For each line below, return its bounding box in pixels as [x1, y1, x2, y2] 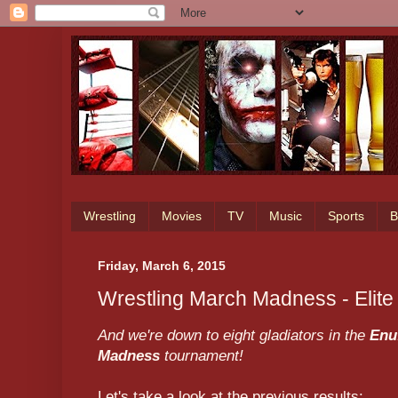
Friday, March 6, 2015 [98, 258, 226, 273]
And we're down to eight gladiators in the [98, 327, 370, 345]
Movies [162, 209, 202, 224]
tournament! [164, 347, 243, 365]
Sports [328, 209, 364, 224]
